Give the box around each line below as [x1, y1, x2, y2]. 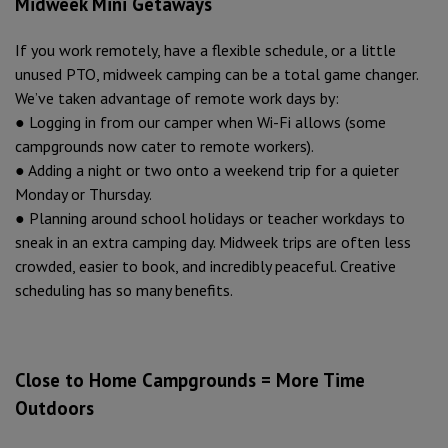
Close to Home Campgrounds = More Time [15, 367, 365, 392]
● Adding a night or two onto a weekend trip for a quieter [15, 159, 399, 180]
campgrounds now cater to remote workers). [15, 135, 314, 156]
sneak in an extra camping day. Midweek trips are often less [15, 231, 411, 252]
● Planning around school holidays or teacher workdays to [15, 207, 405, 228]
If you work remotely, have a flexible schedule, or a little [15, 39, 396, 60]
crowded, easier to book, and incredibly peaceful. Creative [15, 255, 396, 276]
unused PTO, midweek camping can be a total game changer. [15, 63, 418, 84]
